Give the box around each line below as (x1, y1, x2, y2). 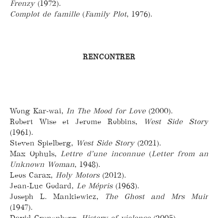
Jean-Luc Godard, (10, 181, 76, 191)
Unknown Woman (10, 160, 74, 169)
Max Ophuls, (10, 149, 61, 159)
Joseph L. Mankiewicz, (10, 192, 105, 201)
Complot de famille (10, 9, 79, 18)
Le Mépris (76, 181, 112, 191)
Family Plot (85, 9, 127, 18)
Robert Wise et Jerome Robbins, (10, 117, 144, 127)
